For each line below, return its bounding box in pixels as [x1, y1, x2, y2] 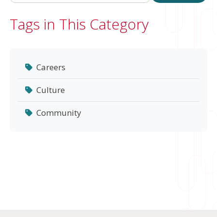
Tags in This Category [10, 14, 149, 34]
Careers [36, 62, 65, 73]
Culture [36, 84, 65, 96]
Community [36, 107, 81, 119]
